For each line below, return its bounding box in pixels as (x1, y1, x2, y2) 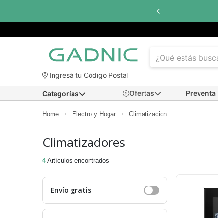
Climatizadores (42, 134, 125, 151)
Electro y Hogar (72, 110, 116, 118)
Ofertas (129, 89, 154, 98)
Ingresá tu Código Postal (48, 71, 128, 80)
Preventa (186, 89, 216, 98)
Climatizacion (129, 110, 167, 118)
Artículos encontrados (46, 157, 109, 164)
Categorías (42, 90, 79, 98)
